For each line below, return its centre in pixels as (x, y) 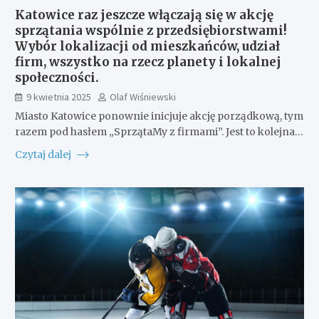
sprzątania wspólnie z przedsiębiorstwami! (151, 30)
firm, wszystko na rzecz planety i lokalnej (148, 62)
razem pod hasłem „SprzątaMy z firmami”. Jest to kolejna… (159, 131)
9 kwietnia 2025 (58, 96)
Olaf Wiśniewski (142, 96)
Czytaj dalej (44, 154)
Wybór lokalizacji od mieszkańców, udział (147, 46)
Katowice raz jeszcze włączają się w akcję (144, 15)
